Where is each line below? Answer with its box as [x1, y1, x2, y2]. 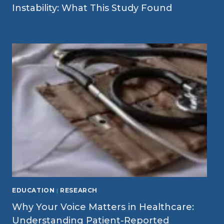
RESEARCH [60, 186, 97, 194]
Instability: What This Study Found [12, 2, 172, 13]
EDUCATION [12, 186, 55, 194]
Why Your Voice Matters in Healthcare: [12, 201, 194, 213]
